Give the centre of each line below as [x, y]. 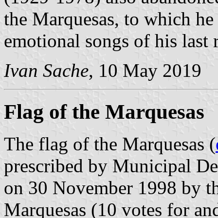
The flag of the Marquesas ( [110, 144]
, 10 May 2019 [145, 70]
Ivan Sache [46, 70]
